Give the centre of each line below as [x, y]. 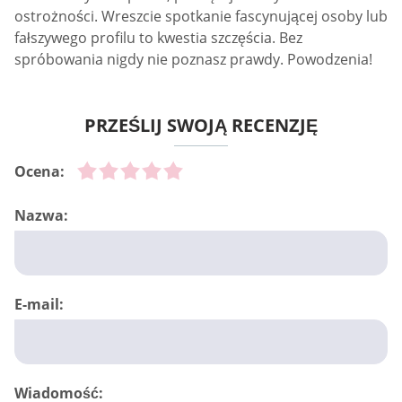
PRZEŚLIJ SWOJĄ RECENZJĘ [201, 125]
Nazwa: [41, 215]
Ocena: [39, 171]
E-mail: [39, 304]
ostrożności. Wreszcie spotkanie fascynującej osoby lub [201, 16]
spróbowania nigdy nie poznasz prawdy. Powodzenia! [193, 59]
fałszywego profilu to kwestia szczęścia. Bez [158, 37]
